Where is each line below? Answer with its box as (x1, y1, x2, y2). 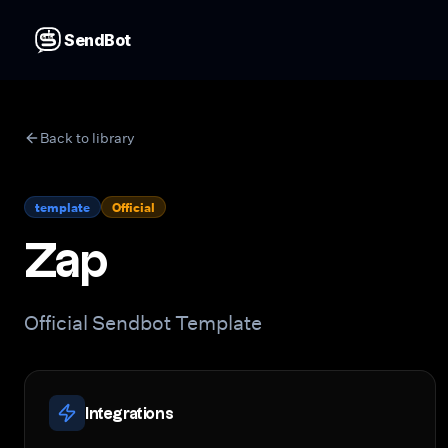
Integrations (85, 403, 174, 422)
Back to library (40, 128, 135, 147)
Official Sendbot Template (24, 309, 262, 335)
